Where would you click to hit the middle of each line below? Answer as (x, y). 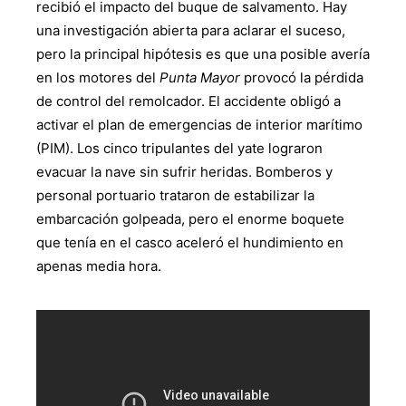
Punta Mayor (200, 78)
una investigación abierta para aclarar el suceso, (191, 31)
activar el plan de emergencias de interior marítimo (199, 125)
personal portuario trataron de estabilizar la (175, 196)
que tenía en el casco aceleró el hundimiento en (190, 243)
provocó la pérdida (302, 78)
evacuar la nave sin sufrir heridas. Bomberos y (184, 172)
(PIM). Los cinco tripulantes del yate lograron (179, 149)
